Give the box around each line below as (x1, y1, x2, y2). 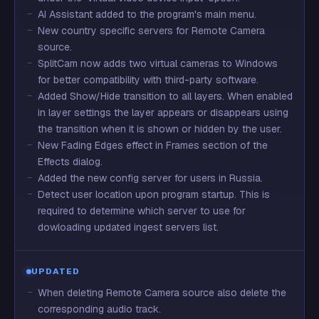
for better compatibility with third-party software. (38, 73, 258, 86)
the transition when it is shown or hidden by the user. (38, 122, 282, 135)
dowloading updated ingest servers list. (38, 221, 219, 234)
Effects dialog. (38, 155, 103, 168)
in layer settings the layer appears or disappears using (38, 106, 288, 119)
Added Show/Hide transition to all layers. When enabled (38, 90, 293, 103)
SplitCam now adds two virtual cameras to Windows (38, 57, 278, 70)
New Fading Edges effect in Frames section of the (38, 139, 268, 152)
